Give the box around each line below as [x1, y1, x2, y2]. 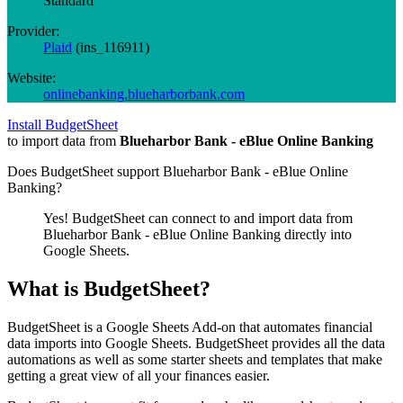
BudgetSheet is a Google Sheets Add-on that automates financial [7, 318, 372, 335]
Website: [7, 69, 56, 85]
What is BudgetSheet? [7, 276, 210, 300]
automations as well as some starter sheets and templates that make [7, 351, 382, 367]
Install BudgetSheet [7, 116, 118, 132]
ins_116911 [80, 39, 145, 55]
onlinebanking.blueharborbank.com [43, 85, 245, 102]
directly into [281, 226, 352, 242]
